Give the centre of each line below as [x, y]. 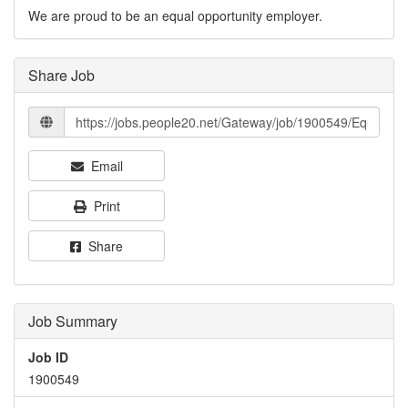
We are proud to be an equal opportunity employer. [175, 15]
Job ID [48, 357]
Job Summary [73, 321]
